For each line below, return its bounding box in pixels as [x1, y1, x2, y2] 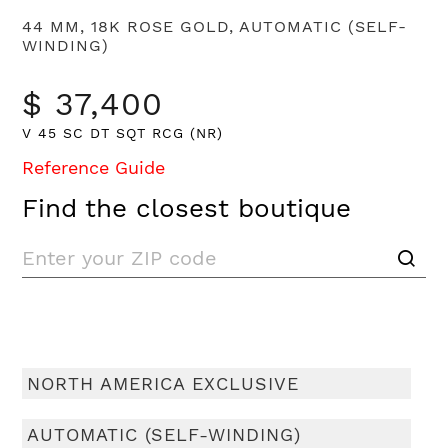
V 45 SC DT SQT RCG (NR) [22, 125, 224, 142]
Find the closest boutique [22, 193, 352, 224]
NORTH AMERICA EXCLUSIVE [27, 373, 300, 395]
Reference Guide [22, 157, 166, 179]
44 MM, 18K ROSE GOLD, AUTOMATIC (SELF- [22, 17, 408, 37]
